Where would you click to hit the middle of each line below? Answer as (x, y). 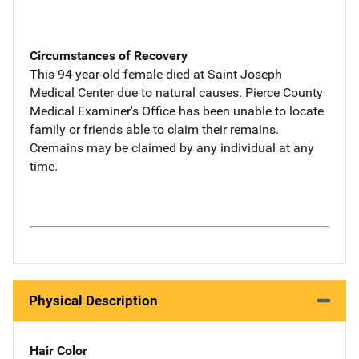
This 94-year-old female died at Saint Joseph (156, 74)
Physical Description (93, 301)
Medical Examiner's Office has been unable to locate (177, 111)
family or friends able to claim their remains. (154, 129)
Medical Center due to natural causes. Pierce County (176, 92)
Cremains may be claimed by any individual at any (172, 147)
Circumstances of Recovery (109, 55)
